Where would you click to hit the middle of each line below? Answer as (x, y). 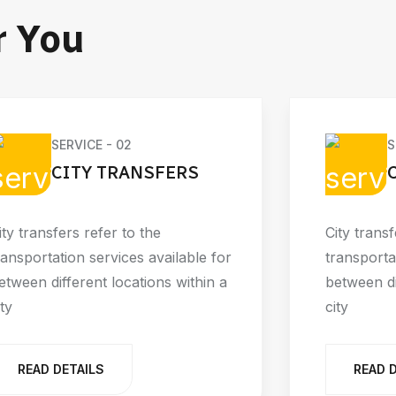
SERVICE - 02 (91, 144)
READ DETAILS (61, 369)
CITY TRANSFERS (125, 173)
